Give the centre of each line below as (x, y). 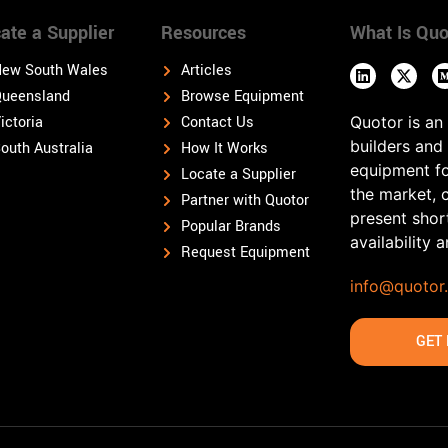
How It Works (224, 149)
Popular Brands (231, 227)
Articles (206, 71)
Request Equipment (245, 253)
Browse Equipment (242, 97)
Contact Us (217, 123)
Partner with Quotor (245, 201)
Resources (203, 33)
